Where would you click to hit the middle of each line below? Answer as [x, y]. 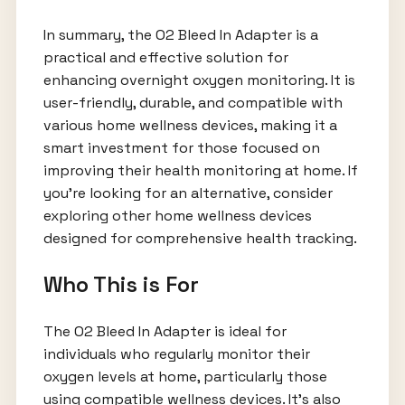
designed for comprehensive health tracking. [200, 239]
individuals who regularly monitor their [176, 354]
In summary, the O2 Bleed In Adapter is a [180, 35]
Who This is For [121, 285]
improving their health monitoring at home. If [200, 171]
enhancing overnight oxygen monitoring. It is [199, 80]
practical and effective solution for [165, 58]
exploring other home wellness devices [177, 216]
